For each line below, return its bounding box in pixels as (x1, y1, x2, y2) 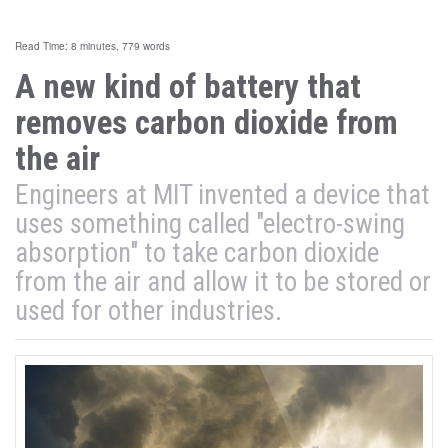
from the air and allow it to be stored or (15, 266, 431, 298)
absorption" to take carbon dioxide (15, 237, 379, 269)
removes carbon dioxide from (15, 103, 398, 142)
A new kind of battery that (15, 67, 361, 106)
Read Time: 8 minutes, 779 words (15, 39, 170, 53)
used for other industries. (15, 295, 282, 327)
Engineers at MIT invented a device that (15, 179, 430, 211)
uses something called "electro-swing (15, 208, 405, 240)
